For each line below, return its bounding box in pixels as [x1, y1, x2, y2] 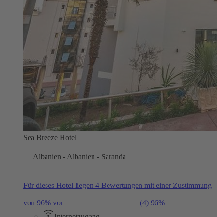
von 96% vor [23, 198, 63, 207]
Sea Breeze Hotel [23, 133, 77, 141]
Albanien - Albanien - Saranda [33, 152, 126, 161]
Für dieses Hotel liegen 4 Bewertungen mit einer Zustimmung [23, 181, 212, 189]
